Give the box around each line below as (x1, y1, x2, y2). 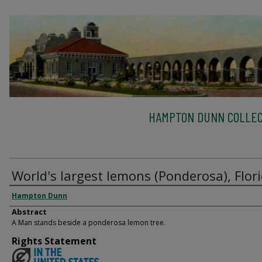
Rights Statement (12, 235, 96, 247)
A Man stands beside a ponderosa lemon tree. (12, 218, 166, 227)
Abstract (12, 206, 47, 217)
